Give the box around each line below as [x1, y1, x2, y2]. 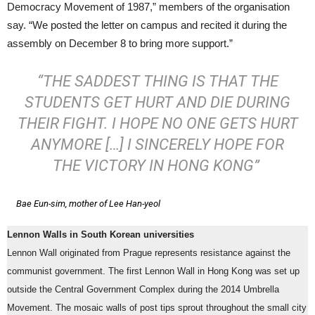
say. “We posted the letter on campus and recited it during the [7, 19, 287, 32]
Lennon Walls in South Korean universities [7, 230, 194, 240]
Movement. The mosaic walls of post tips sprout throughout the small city [7, 303, 307, 314]
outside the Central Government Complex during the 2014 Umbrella [7, 285, 279, 295]
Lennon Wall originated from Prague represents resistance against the [7, 248, 290, 259]
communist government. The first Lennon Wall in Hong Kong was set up [7, 266, 300, 277]
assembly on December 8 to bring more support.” [7, 37, 241, 50]
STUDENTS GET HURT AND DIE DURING [25, 94, 290, 112]
